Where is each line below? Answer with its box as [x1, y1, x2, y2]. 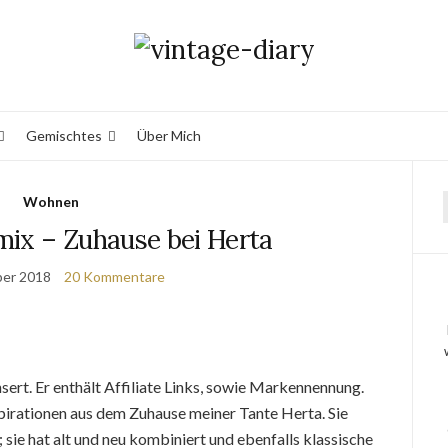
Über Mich [137, 127, 201, 144]
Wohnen [22, 193, 79, 210]
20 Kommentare [63, 268, 165, 285]
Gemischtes [26, 127, 102, 144]
